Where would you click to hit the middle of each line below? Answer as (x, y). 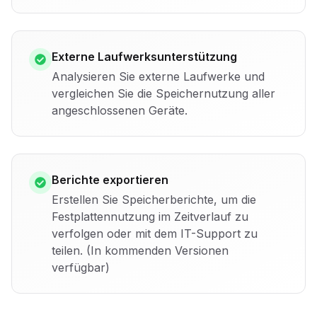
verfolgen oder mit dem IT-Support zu (155, 233)
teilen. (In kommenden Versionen (140, 250)
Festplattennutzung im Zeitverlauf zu (150, 216)
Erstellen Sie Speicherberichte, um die (154, 199)
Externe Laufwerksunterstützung (144, 56)
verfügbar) (81, 267)
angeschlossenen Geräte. (120, 110)
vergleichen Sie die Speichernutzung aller (163, 93)
